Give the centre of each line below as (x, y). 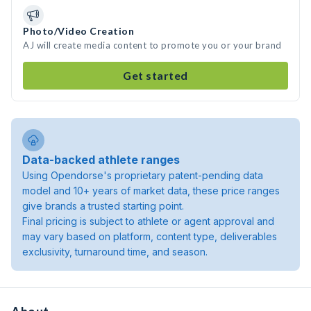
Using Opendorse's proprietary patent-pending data (143, 175)
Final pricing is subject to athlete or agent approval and (148, 221)
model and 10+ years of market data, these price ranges (151, 191)
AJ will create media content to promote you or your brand (152, 45)
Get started (155, 75)
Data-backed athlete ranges (101, 160)
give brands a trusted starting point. (103, 206)
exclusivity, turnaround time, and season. (115, 252)
